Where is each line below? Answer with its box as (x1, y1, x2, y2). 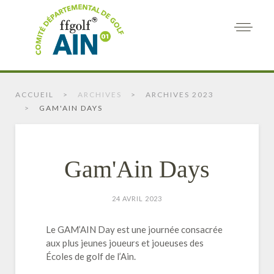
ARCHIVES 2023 (146, 90, 214, 99)
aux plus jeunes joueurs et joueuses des (46, 237, 204, 248)
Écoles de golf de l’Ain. (46, 251, 136, 262)
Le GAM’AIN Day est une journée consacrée (46, 224, 223, 235)
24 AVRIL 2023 (112, 194, 162, 202)
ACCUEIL (15, 90, 54, 99)
